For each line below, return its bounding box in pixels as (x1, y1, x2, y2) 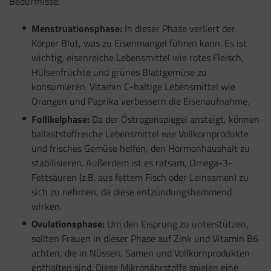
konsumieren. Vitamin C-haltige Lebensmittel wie (31, 79, 235, 94)
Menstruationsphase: (31, 21, 122, 36)
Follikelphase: (31, 111, 90, 126)
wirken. (31, 198, 62, 214)
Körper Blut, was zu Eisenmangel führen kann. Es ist (31, 35, 247, 50)
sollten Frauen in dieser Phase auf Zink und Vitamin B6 (31, 231, 258, 246)
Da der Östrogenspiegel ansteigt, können (89, 111, 260, 126)
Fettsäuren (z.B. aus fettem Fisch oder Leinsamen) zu (31, 169, 249, 184)
